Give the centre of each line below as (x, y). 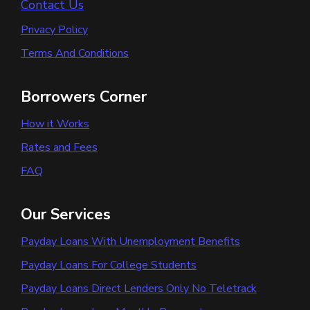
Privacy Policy (54, 30)
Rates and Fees (59, 148)
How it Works (55, 124)
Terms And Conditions (75, 54)
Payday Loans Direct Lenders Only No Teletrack (139, 289)
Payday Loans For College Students (109, 265)
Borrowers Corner (84, 97)
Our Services (66, 215)
